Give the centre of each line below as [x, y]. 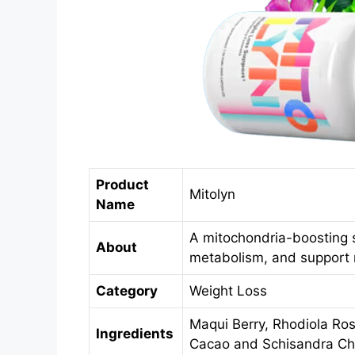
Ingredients [135, 333]
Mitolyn [212, 194]
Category [127, 290]
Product [122, 184]
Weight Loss [228, 290]
